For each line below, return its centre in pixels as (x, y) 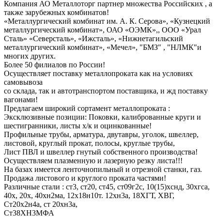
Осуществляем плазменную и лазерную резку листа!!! (93, 160)
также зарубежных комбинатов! (56, 12)
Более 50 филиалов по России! (54, 64)
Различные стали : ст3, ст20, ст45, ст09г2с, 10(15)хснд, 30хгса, (107, 186)
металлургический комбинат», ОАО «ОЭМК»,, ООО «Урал (102, 30)
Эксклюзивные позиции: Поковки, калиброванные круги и (102, 117)
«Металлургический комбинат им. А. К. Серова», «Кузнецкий (107, 21)
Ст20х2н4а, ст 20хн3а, (41, 204)
